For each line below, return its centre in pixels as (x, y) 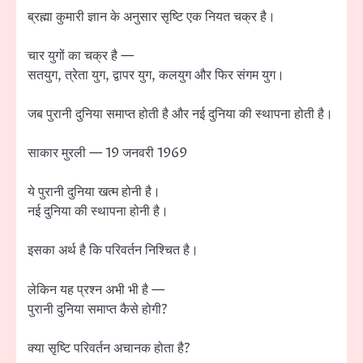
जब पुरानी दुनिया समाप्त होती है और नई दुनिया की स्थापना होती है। (180, 115)
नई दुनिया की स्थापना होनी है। (98, 212)
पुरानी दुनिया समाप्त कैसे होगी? (97, 309)
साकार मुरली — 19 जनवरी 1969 (107, 154)
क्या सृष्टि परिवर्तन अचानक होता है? (109, 348)
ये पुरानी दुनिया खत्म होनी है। (94, 192)
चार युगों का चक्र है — (81, 56)
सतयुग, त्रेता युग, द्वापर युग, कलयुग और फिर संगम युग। (156, 75)
